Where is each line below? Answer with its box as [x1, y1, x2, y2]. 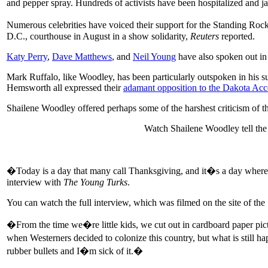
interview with [7, 176, 63, 187]
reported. [219, 31, 255, 41]
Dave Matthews [52, 51, 112, 62]
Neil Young [133, 51, 176, 62]
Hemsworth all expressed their [7, 82, 123, 93]
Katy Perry [7, 51, 47, 62]
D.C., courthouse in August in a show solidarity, [7, 31, 190, 41]
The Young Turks [63, 176, 127, 187]
